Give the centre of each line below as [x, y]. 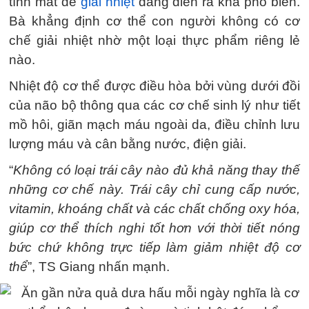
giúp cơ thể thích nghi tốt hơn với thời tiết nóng [154, 228]
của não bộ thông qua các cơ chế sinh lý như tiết [154, 105]
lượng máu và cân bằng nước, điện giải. [128, 144]
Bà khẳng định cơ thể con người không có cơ [154, 21]
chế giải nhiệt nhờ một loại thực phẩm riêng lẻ [154, 40]
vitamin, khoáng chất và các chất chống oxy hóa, [154, 209]
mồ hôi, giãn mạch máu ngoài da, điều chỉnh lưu [154, 124]
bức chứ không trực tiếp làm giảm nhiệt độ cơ [154, 247]
